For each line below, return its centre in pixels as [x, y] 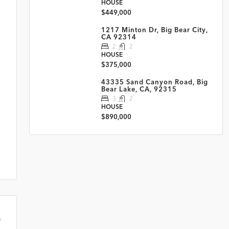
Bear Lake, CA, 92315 [139, 89]
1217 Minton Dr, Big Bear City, [154, 30]
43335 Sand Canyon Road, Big [154, 82]
